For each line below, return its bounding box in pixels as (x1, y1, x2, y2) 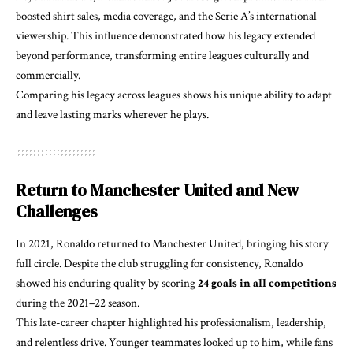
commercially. (16, 67, 80, 83)
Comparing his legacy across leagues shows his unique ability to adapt (16, 87, 332, 102)
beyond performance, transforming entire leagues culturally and (16, 47, 309, 63)
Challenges (16, 199, 98, 223)
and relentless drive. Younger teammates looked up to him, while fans (16, 335, 333, 351)
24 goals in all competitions (198, 276, 336, 292)
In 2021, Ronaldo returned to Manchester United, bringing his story (16, 236, 329, 252)
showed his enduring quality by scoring (16, 276, 198, 292)
